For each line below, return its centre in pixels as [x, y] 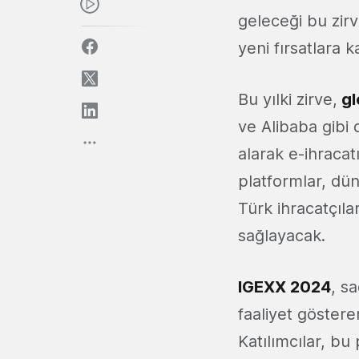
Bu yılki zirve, [288, 100]
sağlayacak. [282, 236]
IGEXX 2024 [284, 287]
